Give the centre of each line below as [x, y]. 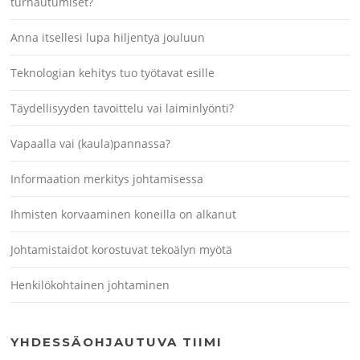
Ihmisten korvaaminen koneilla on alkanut [124, 215]
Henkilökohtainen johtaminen [90, 285]
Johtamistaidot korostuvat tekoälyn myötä [122, 250]
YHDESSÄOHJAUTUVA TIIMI [117, 342]
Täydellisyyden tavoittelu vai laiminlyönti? [123, 108]
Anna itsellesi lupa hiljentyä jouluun [108, 38]
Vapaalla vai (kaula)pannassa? [91, 144]
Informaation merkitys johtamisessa [107, 179]
